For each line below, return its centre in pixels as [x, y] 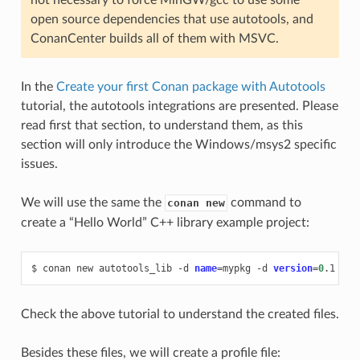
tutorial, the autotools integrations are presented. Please [179, 106]
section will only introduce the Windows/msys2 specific [178, 144]
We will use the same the [92, 202]
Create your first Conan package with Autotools [190, 86]
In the [38, 86]
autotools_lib [135, 268]
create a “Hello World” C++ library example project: [165, 222]
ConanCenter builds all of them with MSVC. [154, 38]
